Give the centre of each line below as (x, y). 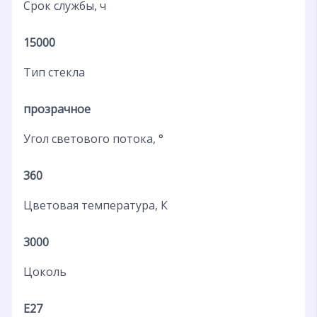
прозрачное (57, 109)
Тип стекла (54, 72)
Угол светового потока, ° (93, 138)
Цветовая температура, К (95, 205)
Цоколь (45, 271)
